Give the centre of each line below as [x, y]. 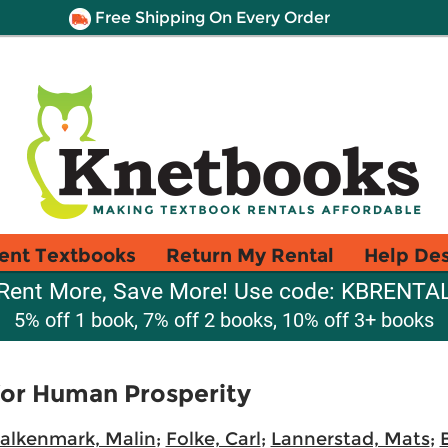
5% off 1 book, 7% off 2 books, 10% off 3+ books [224, 320]
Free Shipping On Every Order [210, 17]
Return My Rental [250, 255]
